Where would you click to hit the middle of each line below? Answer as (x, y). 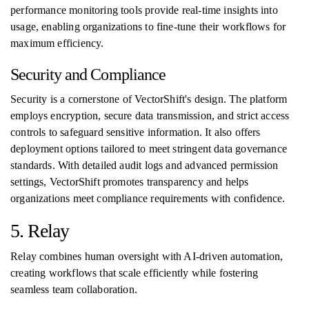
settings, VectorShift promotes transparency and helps (130, 182)
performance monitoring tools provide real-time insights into (144, 10)
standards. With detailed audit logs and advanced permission (144, 165)
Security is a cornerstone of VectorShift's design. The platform (149, 99)
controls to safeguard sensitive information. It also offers (136, 132)
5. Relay (40, 231)
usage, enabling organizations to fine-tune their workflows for (148, 27)
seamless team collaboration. (74, 289)
